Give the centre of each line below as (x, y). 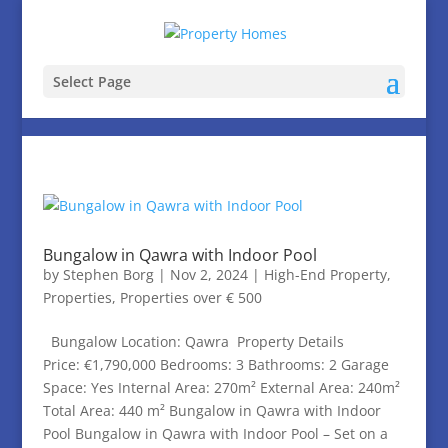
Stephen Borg (108, 274)
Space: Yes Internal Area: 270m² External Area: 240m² (221, 387)
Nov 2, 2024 (208, 274)
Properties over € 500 (190, 297)
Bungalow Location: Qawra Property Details (193, 341)
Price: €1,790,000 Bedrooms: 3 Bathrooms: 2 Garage (215, 364)
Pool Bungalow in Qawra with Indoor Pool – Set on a (215, 433)
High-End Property (325, 274)
